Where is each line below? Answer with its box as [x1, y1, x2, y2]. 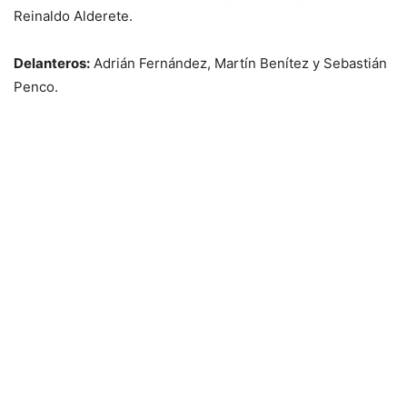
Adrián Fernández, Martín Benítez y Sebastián [90, 55, 387, 73]
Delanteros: [14, 55, 90, 73]
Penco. [14, 78, 58, 96]
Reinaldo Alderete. [14, 7, 133, 25]
